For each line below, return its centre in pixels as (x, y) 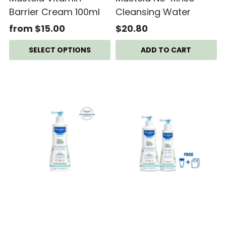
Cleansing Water (153, 12)
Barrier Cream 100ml (55, 12)
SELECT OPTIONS (60, 50)
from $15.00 (37, 29)
